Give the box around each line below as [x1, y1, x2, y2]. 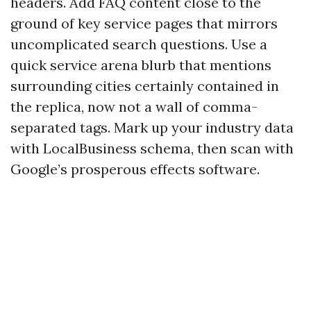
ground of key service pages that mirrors [10, 15, 278, 32]
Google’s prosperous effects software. [10, 160, 260, 178]
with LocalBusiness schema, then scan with [10, 140, 294, 157]
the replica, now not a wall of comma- [10, 98, 258, 115]
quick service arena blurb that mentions [10, 56, 271, 74]
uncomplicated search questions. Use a [10, 35, 267, 53]
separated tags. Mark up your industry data [10, 119, 294, 136]
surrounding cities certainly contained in [10, 77, 279, 94]
